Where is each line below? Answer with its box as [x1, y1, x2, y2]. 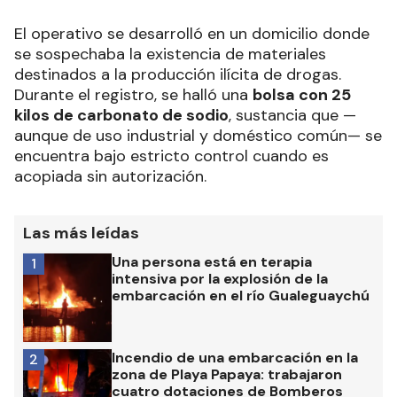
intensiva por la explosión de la [112, 269, 328, 288]
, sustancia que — [229, 104, 356, 126]
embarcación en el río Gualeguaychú [112, 285, 370, 305]
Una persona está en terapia [112, 252, 312, 271]
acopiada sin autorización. [14, 165, 206, 187]
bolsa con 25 [253, 83, 351, 105]
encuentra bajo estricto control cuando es [14, 144, 329, 167]
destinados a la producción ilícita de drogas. [14, 63, 341, 85]
